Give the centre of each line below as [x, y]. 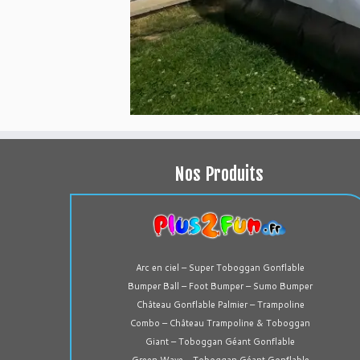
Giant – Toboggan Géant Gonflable [220, 341]
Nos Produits [219, 174]
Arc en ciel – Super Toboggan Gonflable [220, 267]
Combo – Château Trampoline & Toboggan [220, 323]
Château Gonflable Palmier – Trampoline [220, 304]
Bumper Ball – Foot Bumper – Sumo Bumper [220, 286]
